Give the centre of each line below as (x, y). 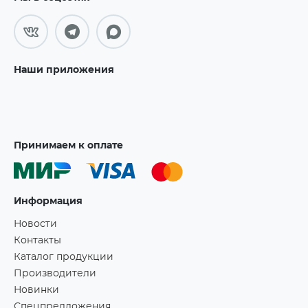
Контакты (37, 241)
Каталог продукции (64, 257)
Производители (55, 274)
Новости (35, 224)
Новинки (36, 290)
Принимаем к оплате (68, 146)
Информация (48, 201)
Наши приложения (64, 70)
